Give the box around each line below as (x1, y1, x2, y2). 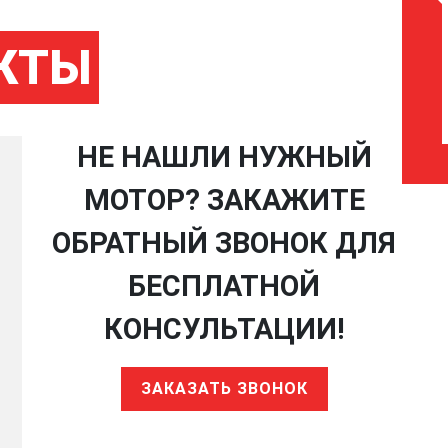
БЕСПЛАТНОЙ (128, 268, 320, 303)
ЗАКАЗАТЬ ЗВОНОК (140, 378, 308, 398)
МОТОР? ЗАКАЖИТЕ (83, 182, 365, 217)
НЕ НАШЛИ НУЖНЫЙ (76, 139, 372, 174)
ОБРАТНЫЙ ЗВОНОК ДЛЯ (52, 225, 396, 260)
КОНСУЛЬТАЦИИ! (103, 311, 345, 346)
